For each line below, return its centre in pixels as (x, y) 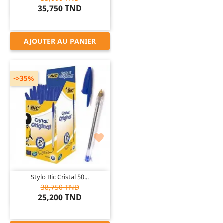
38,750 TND (60, 187)
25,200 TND (60, 197)
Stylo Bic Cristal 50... (60, 176)
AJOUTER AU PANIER (60, 41)
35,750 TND (60, 8)
